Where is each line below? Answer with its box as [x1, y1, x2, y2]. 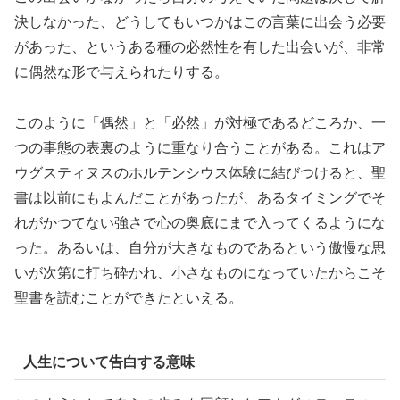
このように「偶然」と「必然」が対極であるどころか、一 [14, 114, 386, 130]
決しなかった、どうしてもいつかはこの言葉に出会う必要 [14, 13, 386, 29]
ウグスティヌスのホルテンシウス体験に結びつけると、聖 [14, 164, 386, 180]
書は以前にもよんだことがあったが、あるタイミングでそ [14, 189, 386, 205]
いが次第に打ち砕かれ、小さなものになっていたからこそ [14, 264, 386, 280]
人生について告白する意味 [22, 354, 195, 370]
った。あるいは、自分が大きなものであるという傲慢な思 [14, 239, 386, 255]
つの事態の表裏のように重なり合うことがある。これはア [14, 139, 386, 155]
